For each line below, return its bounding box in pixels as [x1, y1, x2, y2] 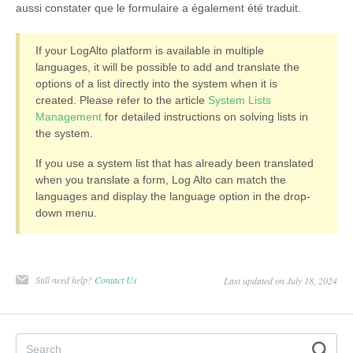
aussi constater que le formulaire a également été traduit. [16, 2, 304, 15]
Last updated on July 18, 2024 [224, 274, 337, 288]
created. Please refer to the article [35, 94, 208, 107]
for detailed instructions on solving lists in [102, 110, 308, 124]
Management [35, 110, 102, 124]
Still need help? [35, 273, 95, 287]
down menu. [35, 206, 97, 220]
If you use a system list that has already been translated [35, 157, 314, 170]
